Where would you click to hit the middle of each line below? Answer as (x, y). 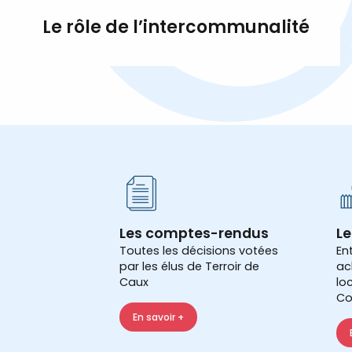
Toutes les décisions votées (199, 251)
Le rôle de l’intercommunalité (176, 27)
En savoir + (158, 317)
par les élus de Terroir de (189, 267)
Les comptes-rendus (194, 234)
